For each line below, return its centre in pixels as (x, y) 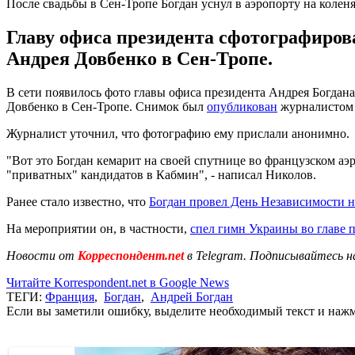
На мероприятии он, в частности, (98, 228)
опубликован (242, 106)
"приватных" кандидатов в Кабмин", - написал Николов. (161, 174)
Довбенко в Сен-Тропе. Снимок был (107, 106)
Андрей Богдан (192, 296)
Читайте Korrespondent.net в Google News (118, 282)
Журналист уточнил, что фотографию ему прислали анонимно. (178, 133)
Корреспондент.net (131, 255)
